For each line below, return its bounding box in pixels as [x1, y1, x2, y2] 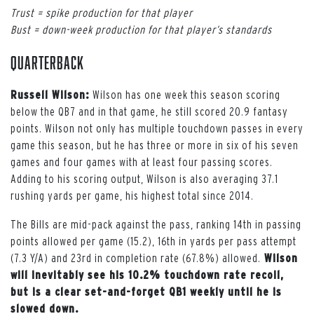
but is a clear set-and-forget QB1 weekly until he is [11, 285, 282, 298]
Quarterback [11, 52, 84, 72]
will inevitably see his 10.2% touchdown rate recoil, [11, 268, 284, 281]
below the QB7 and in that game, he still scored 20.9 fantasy [11, 104, 288, 118]
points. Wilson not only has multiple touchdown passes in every [11, 121, 303, 135]
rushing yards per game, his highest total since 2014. [11, 189, 254, 202]
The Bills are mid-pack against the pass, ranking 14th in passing [11, 217, 301, 231]
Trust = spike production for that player [11, 6, 193, 19]
